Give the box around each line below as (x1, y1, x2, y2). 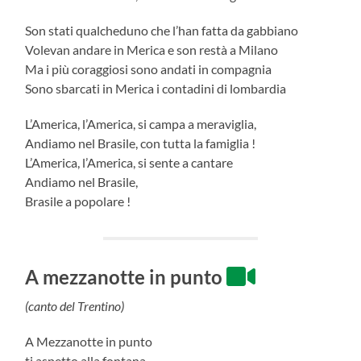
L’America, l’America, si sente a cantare (25, 154, 236, 170)
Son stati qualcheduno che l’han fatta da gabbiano (25, 22, 301, 38)
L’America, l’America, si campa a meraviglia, (25, 115, 259, 131)
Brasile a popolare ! (25, 193, 131, 209)
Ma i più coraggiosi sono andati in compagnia (25, 60, 275, 77)
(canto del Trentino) (25, 297, 125, 313)
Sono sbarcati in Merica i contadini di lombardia (25, 80, 287, 96)
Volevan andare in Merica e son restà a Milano (25, 41, 281, 57)
